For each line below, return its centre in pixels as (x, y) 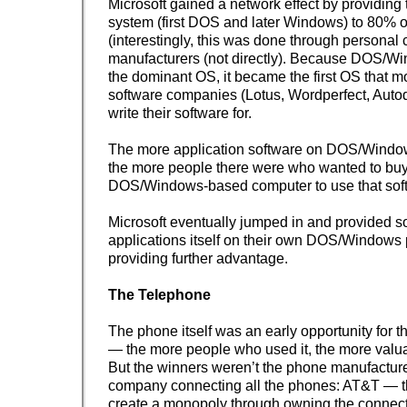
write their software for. (180, 114)
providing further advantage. (198, 259)
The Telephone (159, 295)
